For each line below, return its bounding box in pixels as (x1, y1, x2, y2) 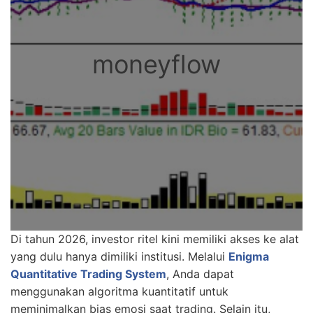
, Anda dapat (166, 266, 234, 281)
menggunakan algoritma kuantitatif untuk (10, 284, 228, 298)
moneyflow (92, 48, 221, 80)
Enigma (228, 249, 269, 263)
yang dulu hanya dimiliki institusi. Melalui (10, 249, 228, 263)
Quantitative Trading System (10, 266, 166, 281)
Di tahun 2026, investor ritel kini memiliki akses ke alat (10, 231, 299, 246)
